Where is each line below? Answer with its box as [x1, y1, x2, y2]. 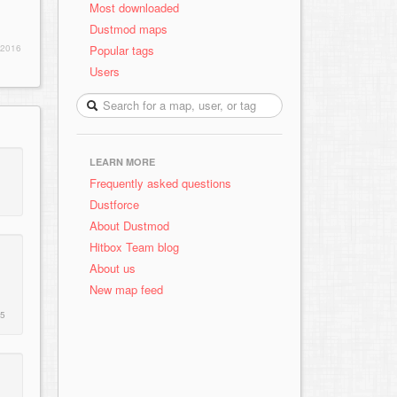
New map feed [90, 281, 170, 298]
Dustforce [90, 196, 139, 213]
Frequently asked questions [90, 175, 231, 191]
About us [90, 260, 136, 276]
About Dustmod [90, 217, 169, 234]
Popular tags [90, 42, 154, 58]
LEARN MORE [90, 155, 155, 168]
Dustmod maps [90, 20, 167, 37]
